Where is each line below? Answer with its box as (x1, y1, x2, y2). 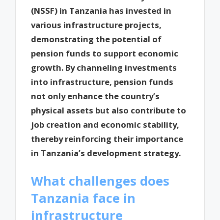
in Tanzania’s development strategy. (31, 147, 181, 159)
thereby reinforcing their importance (31, 133, 184, 145)
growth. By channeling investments (31, 62, 177, 74)
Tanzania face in (31, 190, 136, 207)
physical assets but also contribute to (31, 105, 187, 116)
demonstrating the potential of (31, 33, 162, 45)
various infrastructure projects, (31, 19, 162, 31)
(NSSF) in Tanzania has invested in (31, 5, 172, 17)
